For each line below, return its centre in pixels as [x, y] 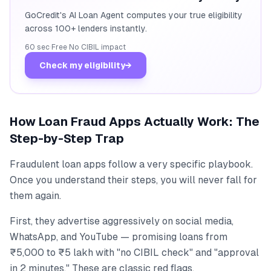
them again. [35, 196]
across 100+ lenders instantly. [86, 28]
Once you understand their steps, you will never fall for [133, 180]
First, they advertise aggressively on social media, [122, 221]
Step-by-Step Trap [67, 139]
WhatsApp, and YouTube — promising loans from [119, 237]
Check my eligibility [82, 65]
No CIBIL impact [97, 47]
